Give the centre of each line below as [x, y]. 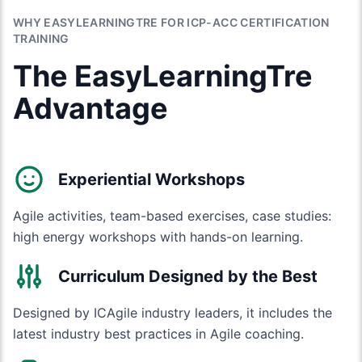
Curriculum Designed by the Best [188, 276]
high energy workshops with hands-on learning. [158, 237]
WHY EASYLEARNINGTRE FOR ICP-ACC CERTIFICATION [171, 22]
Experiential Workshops [152, 179]
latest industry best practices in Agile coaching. [158, 334]
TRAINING [41, 38]
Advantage [90, 108]
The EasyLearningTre [163, 76]
